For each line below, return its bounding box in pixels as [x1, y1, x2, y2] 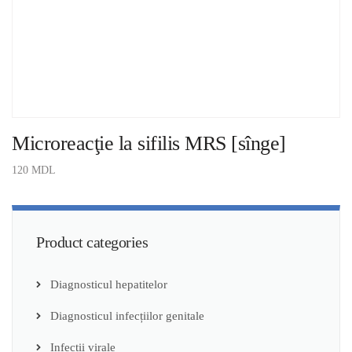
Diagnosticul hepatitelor [50, 277, 167, 291]
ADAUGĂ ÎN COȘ [12, 185, 98, 198]
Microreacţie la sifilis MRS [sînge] [12, 131, 286, 155]
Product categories [36, 233, 148, 251]
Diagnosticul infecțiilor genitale [50, 309, 204, 322]
